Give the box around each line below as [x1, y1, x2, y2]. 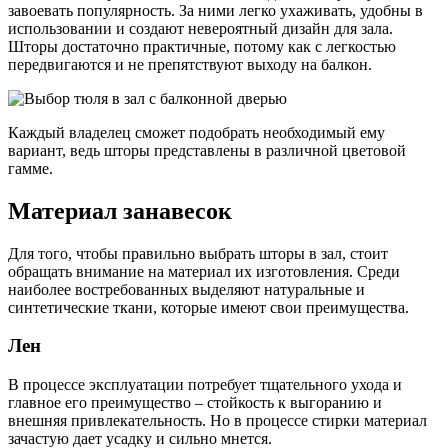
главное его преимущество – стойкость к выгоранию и [8, 394, 382, 411]
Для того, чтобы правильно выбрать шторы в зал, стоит [8, 244, 388, 262]
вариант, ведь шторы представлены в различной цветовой [8, 141, 406, 159]
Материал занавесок [8, 197, 232, 224]
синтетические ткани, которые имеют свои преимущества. [8, 298, 409, 316]
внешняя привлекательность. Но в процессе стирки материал [8, 412, 427, 429]
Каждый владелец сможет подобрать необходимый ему [8, 123, 385, 141]
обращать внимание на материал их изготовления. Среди [8, 262, 400, 280]
